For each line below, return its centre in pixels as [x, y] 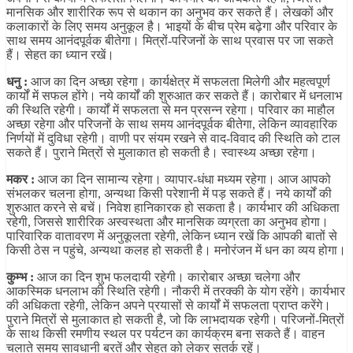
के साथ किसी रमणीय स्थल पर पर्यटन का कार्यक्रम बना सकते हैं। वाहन [165, 334]
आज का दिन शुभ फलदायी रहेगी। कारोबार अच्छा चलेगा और [167, 277]
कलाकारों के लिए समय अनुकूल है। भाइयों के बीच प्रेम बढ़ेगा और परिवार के [172, 27]
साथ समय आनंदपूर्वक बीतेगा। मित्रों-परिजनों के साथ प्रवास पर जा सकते [170, 41]
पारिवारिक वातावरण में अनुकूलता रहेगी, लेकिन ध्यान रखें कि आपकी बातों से [172, 236]
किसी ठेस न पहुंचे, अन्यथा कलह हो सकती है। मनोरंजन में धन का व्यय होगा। [176, 251]
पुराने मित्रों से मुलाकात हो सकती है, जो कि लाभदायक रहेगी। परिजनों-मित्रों [175, 320]
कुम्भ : [20, 277]
